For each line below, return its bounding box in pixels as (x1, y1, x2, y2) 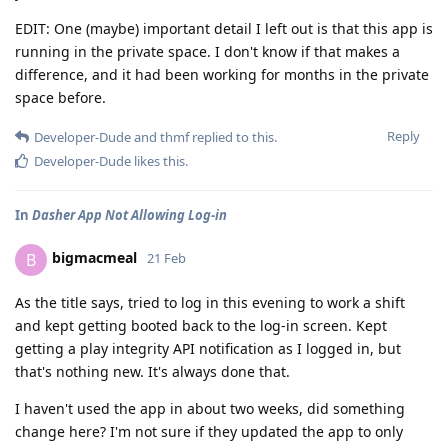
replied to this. (189, 127, 277, 146)
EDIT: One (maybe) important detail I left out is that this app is (15, 18, 433, 38)
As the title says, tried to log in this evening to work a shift (15, 292, 405, 312)
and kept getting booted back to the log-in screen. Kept (15, 315, 387, 335)
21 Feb (147, 249, 186, 268)
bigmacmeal (52, 248, 137, 268)
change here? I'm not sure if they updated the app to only (15, 421, 403, 441)
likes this (131, 151, 185, 170)
